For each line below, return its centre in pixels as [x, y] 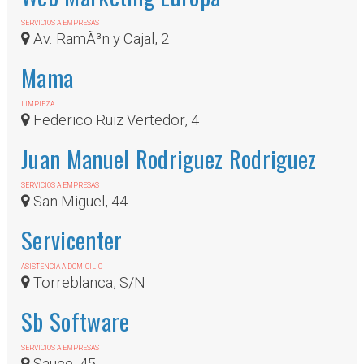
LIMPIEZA [38, 104]
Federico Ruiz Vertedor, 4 [115, 120]
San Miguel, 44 [79, 201]
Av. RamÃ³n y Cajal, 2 [100, 39]
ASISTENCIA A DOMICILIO [62, 267]
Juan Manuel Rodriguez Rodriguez [169, 159]
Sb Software [76, 321]
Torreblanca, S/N [88, 283]
